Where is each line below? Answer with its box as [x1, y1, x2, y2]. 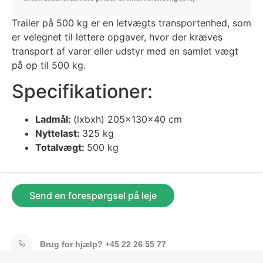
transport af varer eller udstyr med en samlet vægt [12, 45, 238, 57]
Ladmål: [35, 113, 73, 126]
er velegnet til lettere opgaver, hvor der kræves [12, 31, 222, 43]
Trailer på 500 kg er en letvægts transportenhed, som [12, 16, 251, 29]
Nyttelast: [35, 127, 82, 140]
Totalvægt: [35, 141, 87, 154]
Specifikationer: [12, 80, 153, 103]
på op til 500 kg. [12, 59, 86, 71]
